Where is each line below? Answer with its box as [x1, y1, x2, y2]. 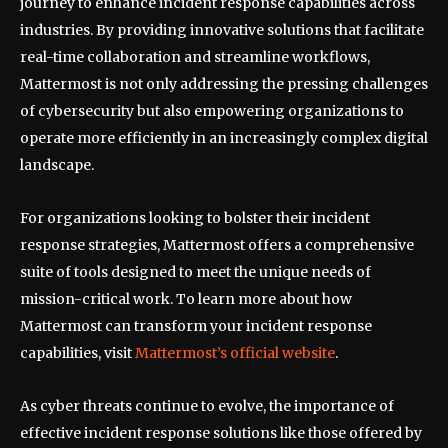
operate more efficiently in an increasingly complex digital [20, 129, 428, 148]
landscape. [20, 156, 94, 175]
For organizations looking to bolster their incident [20, 209, 370, 228]
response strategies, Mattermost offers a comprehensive [20, 236, 414, 255]
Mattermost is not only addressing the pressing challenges [20, 75, 428, 94]
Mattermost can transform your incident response [20, 317, 372, 336]
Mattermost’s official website [135, 344, 335, 363]
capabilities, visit [20, 344, 135, 363]
